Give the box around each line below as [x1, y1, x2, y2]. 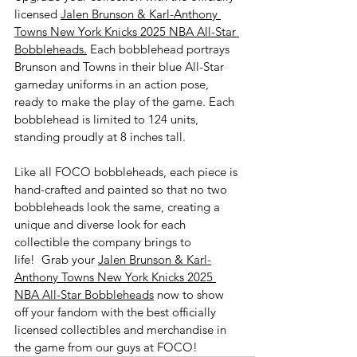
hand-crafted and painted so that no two [14, 182, 230, 197]
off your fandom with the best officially [14, 304, 219, 320]
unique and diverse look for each [14, 217, 189, 232]
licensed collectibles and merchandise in [14, 322, 229, 337]
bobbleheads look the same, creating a [14, 199, 223, 214]
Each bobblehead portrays [87, 41, 233, 57]
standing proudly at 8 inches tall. [14, 129, 189, 144]
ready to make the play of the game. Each [14, 94, 237, 109]
